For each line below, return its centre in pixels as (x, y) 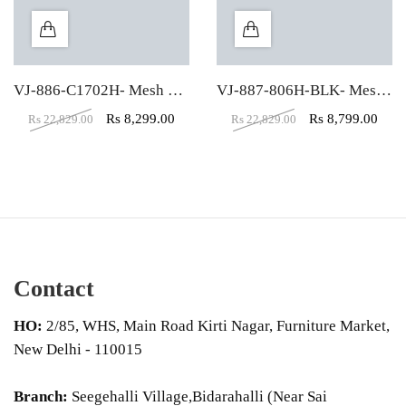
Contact (54, 289)
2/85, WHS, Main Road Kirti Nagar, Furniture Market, (218, 326)
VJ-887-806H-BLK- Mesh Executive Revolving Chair (384, 91)
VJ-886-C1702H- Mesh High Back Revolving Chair (175, 91)
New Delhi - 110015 (78, 350)
